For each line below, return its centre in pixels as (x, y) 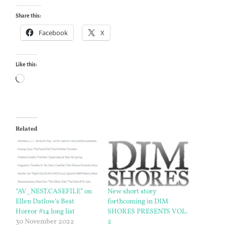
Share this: (29, 15)
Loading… (42, 80)
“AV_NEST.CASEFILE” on (54, 191)
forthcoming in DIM (138, 201)
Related (27, 129)
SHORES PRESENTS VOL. (147, 211)
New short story (132, 191)
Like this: (27, 64)
